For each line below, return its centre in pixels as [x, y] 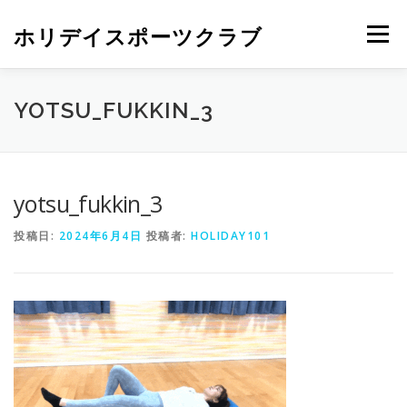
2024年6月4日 [100, 236]
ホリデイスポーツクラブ [138, 36]
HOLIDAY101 [230, 236]
